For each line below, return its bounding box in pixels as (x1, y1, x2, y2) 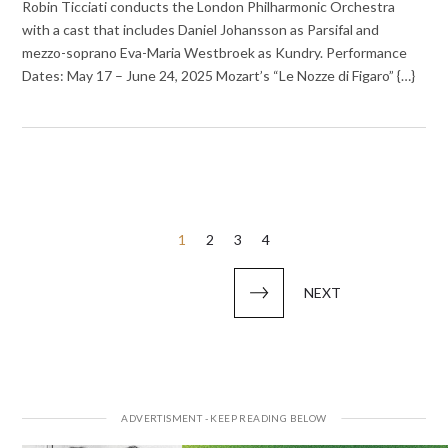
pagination (21, 254, 134, 284)
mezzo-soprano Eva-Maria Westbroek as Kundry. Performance (22, 44, 408, 62)
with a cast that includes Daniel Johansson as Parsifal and (22, 21, 380, 39)
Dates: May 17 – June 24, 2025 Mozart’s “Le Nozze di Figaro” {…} (22, 67, 416, 85)
